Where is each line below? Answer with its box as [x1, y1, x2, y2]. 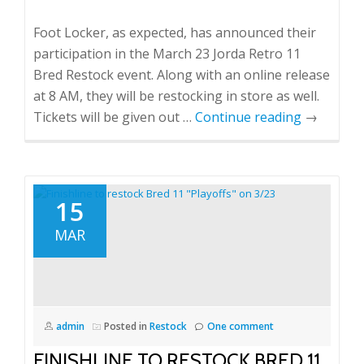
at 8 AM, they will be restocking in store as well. [33, 86, 326, 105]
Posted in [104, 318, 149, 333]
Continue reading [195, 107, 305, 126]
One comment [207, 318, 274, 333]
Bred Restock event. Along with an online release [33, 65, 330, 84]
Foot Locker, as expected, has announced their [33, 23, 316, 41]
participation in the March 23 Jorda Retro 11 [33, 44, 301, 63]
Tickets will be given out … [33, 107, 195, 126]
